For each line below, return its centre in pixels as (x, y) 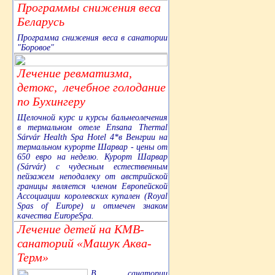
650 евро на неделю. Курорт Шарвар (92, 157)
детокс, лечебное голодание (91, 87)
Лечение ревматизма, (75, 73)
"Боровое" (36, 48)
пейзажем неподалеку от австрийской (92, 177)
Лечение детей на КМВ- (81, 229)
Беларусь (41, 22)
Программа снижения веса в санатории (92, 38)
